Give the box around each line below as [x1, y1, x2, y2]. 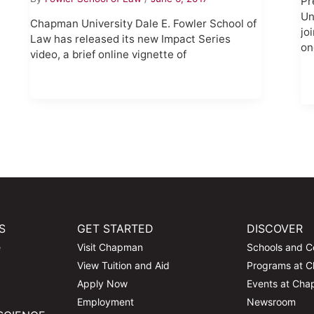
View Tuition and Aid [76, 259, 170, 272]
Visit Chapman [76, 241, 143, 254]
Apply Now [76, 278, 128, 290]
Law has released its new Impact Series [29, 32, 231, 46]
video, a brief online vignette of [29, 48, 186, 62]
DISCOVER [247, 221, 303, 236]
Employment [76, 296, 134, 308]
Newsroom [247, 296, 296, 308]
